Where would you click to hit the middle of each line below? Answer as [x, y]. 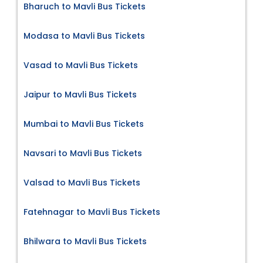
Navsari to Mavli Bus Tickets [83, 153]
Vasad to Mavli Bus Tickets [81, 65]
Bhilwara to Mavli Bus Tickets [85, 241]
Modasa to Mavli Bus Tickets [84, 36]
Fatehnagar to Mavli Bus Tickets [92, 212]
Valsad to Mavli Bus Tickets [82, 182]
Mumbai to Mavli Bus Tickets [84, 124]
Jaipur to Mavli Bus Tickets [80, 94]
